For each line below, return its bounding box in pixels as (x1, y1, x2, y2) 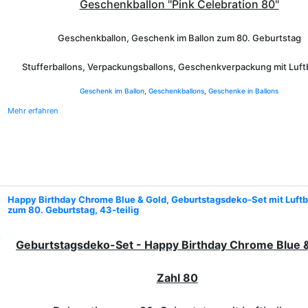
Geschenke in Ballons (208, 87, 278, 95)
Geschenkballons (148, 87, 204, 95)
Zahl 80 (156, 271, 198, 285)
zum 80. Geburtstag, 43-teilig (8, 204, 139, 215)
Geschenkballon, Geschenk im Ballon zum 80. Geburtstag (57, 32, 301, 43)
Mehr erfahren (8, 106, 58, 115)
